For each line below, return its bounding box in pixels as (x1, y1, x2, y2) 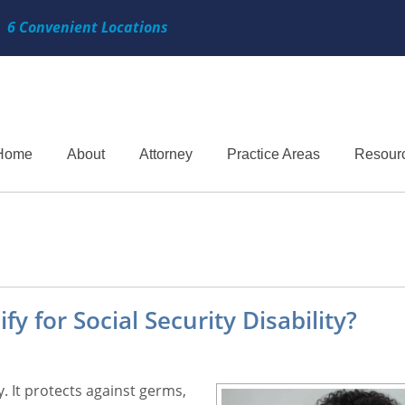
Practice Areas (227, 146, 320, 162)
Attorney (139, 146, 193, 162)
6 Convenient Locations (7, 17, 168, 37)
